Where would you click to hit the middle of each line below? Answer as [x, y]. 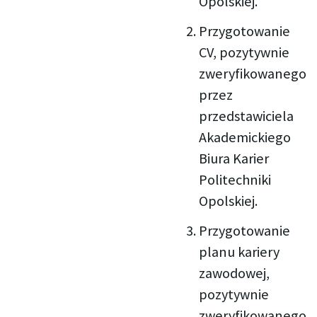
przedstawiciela [247, 116]
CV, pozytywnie [244, 53]
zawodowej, [235, 273]
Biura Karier [234, 159]
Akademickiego [245, 138]
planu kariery [240, 252]
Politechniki [235, 180]
